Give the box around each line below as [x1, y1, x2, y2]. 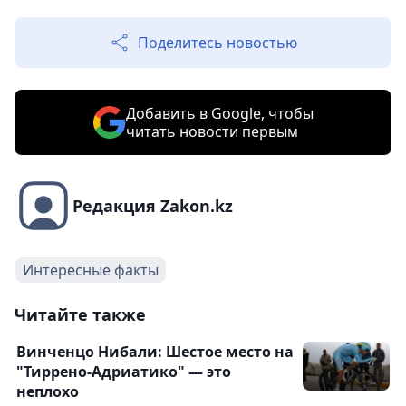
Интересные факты [23, 260, 159, 281]
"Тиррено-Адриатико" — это [16, 362, 231, 382]
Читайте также [14, 304, 146, 326]
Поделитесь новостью [138, 33, 297, 53]
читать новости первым [125, 121, 298, 142]
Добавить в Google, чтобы [125, 103, 314, 124]
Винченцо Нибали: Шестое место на [16, 342, 294, 362]
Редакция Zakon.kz [72, 195, 233, 217]
